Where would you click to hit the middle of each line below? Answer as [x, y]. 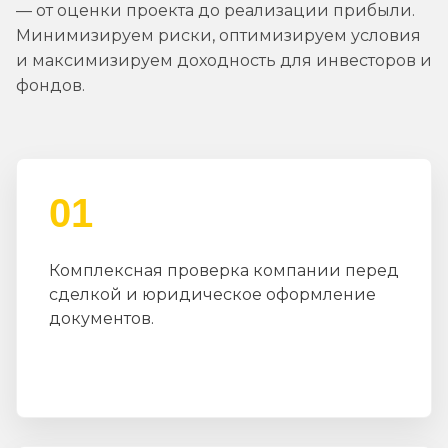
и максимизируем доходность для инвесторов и [224, 61]
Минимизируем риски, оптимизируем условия [218, 36]
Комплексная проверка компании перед [224, 271]
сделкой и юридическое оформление [212, 295]
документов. [101, 319]
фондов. [50, 86]
